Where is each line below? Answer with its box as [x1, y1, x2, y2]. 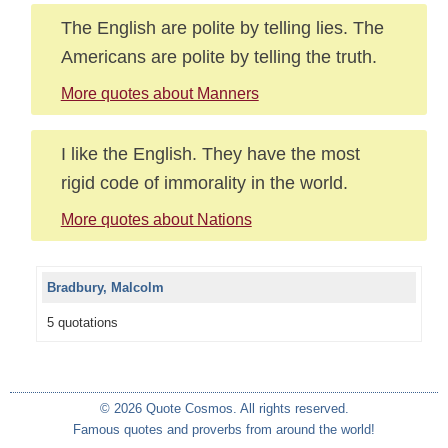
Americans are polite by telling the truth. [60, 46, 377, 67]
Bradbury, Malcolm [46, 280, 164, 295]
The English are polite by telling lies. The [60, 17, 384, 38]
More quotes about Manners [60, 85, 259, 102]
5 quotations [46, 315, 118, 330]
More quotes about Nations [60, 211, 252, 228]
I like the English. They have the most [60, 143, 360, 164]
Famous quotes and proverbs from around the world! [73, 422, 375, 437]
